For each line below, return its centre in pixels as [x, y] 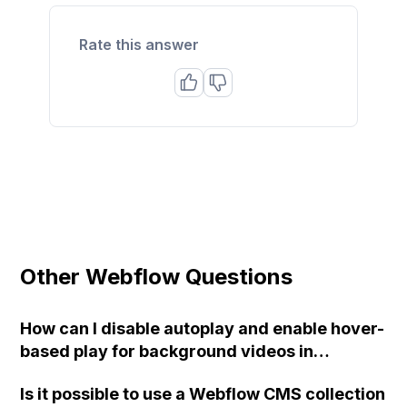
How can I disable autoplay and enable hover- [203, 328]
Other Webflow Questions [157, 276]
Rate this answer [139, 44]
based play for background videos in [167, 351]
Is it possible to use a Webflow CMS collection [203, 393]
